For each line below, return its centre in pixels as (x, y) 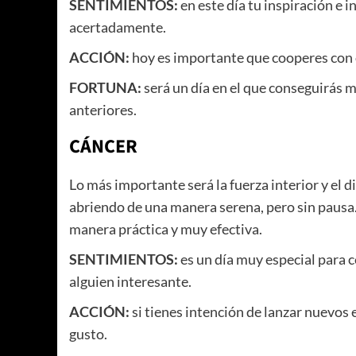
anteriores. (104, 110)
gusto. (88, 334)
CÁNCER (103, 147)
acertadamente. (118, 27)
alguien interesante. (130, 282)
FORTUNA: (105, 88)
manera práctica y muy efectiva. (166, 229)
